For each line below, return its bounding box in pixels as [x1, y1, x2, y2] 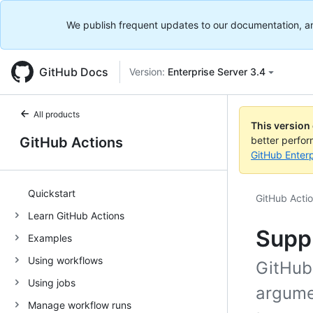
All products [34, 109, 80, 119]
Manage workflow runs [28, 298, 131, 311]
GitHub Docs [39, 65, 108, 79]
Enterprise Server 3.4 [168, 66, 265, 78]
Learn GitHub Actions [28, 209, 124, 221]
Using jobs [28, 276, 75, 289]
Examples [28, 231, 72, 244]
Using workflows [28, 254, 103, 266]
